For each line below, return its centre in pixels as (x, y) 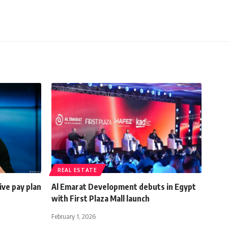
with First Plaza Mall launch (101, 198)
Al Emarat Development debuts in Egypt (124, 187)
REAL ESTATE (77, 170)
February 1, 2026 (74, 216)
